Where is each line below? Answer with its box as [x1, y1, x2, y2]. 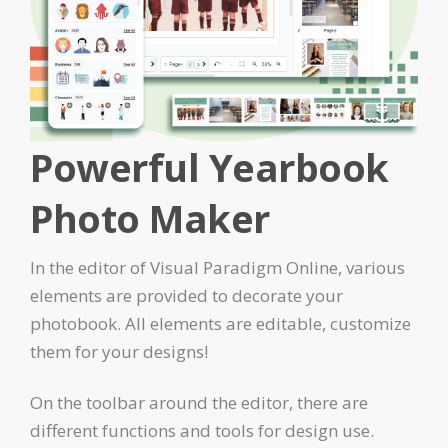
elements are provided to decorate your [30, 283, 343, 307]
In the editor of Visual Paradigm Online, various [30, 255, 405, 279]
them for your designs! [30, 339, 208, 363]
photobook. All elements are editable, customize [30, 311, 411, 335]
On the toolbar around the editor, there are [30, 390, 368, 414]
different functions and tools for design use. [30, 418, 374, 442]
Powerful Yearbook [30, 140, 389, 193]
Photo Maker [30, 191, 270, 244]
